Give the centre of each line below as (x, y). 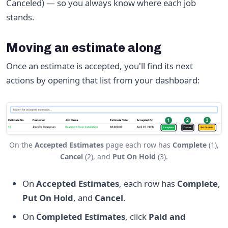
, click (137, 217)
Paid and (167, 217)
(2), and (98, 156)
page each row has (138, 145)
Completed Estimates (81, 217)
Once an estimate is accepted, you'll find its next (99, 66)
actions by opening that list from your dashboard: (103, 80)
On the (22, 145)
